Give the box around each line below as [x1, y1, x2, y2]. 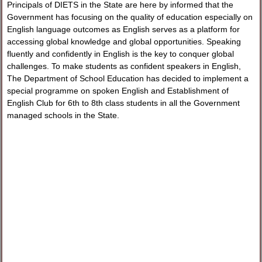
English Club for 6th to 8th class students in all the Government [7, 98, 240, 108]
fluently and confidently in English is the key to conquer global [7, 49, 235, 58]
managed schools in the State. [7, 110, 120, 120]
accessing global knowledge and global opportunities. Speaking [7, 36, 242, 46]
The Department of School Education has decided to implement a [7, 73, 249, 83]
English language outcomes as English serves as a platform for [7, 24, 240, 34]
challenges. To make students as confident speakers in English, [7, 61, 242, 71]
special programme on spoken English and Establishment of [7, 85, 229, 95]
